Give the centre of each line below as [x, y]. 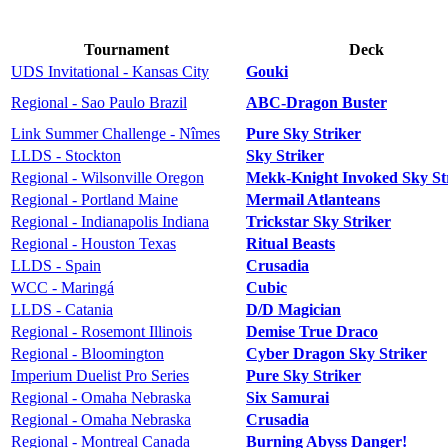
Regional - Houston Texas [93, 243]
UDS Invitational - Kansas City [110, 71]
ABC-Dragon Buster [316, 102]
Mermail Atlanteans [313, 199]
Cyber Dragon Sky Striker [336, 353]
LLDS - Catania [62, 309]
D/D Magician [293, 309]
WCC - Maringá [62, 287]
